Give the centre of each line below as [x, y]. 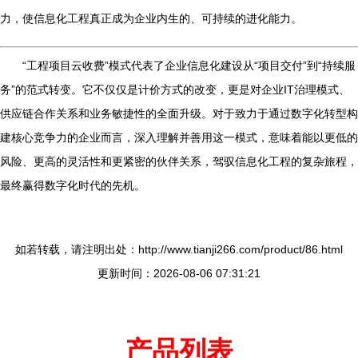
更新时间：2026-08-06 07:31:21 [179, 273]
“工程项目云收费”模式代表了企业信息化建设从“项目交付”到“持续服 [189, 65]
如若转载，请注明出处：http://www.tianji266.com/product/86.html [179, 249]
